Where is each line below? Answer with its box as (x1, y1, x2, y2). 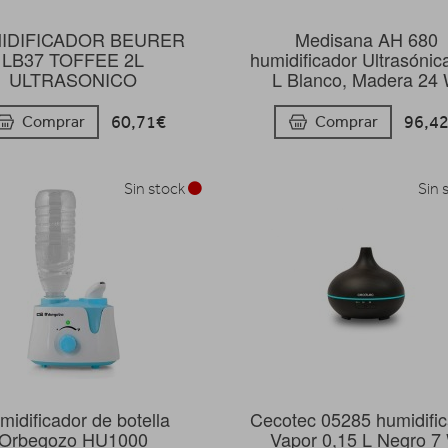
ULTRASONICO (9, 66, 138, 93)
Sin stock (124, 179, 189, 198)
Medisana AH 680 (294, 26, 438, 53)
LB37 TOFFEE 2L (2, 46, 145, 73)
